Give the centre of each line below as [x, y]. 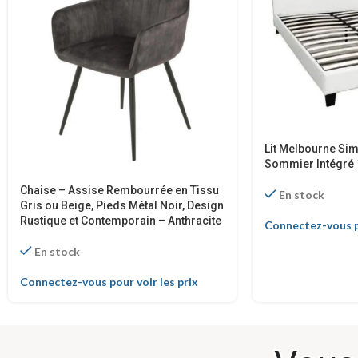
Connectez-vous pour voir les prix [109, 282]
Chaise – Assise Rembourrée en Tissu [119, 191]
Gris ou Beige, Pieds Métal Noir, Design [122, 206]
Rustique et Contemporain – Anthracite [121, 221]
